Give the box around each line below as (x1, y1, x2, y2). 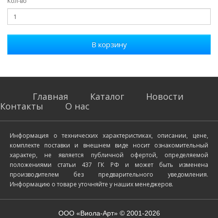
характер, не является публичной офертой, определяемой (10, 151, 208, 160)
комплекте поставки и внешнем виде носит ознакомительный (10, 141, 208, 150)
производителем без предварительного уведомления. (10, 170, 208, 179)
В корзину (91, 39, 127, 50)
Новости (145, 91, 183, 103)
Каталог (90, 91, 124, 103)
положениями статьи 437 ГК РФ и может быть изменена (10, 161, 208, 169)
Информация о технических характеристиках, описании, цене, (10, 131, 208, 140)
